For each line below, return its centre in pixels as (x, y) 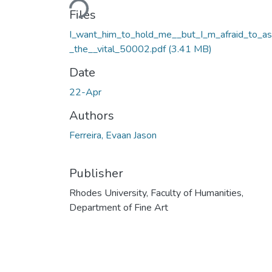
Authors (92, 115)
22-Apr (85, 92)
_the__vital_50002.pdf (119, 49)
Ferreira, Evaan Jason (113, 135)
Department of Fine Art (119, 207)
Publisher (96, 173)
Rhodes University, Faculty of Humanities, (156, 193)
